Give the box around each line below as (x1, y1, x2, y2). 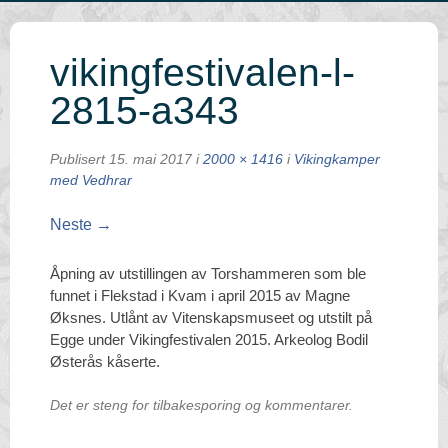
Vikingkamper (294, 152, 380, 167)
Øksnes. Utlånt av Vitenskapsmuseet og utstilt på (50, 309, 372, 326)
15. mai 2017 (109, 152, 192, 167)
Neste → (50, 215, 112, 233)
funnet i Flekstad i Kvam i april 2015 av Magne (50, 287, 350, 304)
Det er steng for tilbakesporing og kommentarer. (50, 397, 353, 413)
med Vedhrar (50, 173, 132, 188)
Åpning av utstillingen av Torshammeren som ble (50, 265, 366, 282)
